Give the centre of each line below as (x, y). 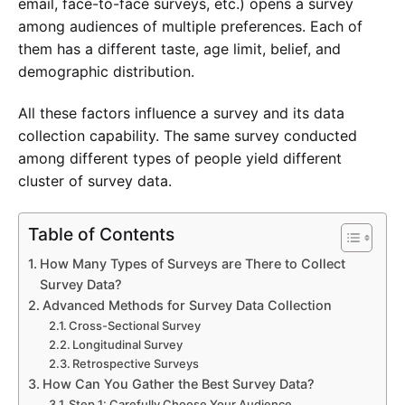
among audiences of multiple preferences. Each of (190, 26)
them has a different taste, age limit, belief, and (179, 48)
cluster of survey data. (97, 181)
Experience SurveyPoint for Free (176, 221)
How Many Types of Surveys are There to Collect (192, 263)
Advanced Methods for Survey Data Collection (188, 305)
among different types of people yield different (180, 159)
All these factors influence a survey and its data (181, 113)
